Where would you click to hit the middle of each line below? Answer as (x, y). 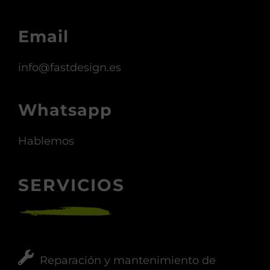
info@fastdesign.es (70, 67)
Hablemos (46, 141)
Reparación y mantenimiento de (128, 260)
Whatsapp (65, 110)
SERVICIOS (71, 185)
